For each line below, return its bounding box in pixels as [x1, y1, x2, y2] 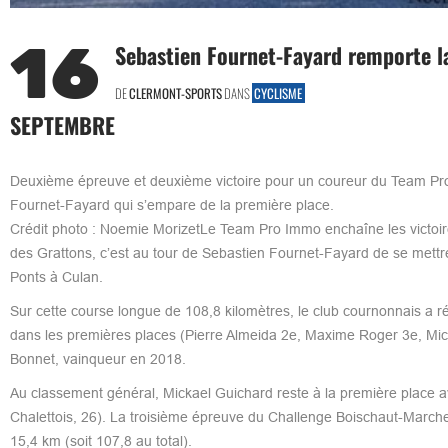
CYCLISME [254, 82, 302, 103]
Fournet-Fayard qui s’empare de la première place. [9, 196, 334, 213]
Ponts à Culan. [9, 268, 103, 285]
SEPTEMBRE [9, 108, 115, 141]
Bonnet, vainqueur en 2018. [9, 350, 186, 367]
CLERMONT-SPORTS [128, 82, 222, 103]
